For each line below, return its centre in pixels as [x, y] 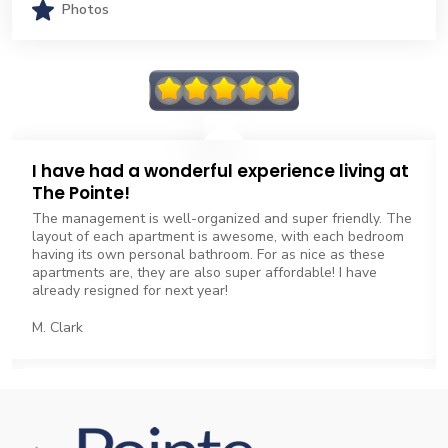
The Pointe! [81, 193]
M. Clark [57, 327]
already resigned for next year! [130, 290]
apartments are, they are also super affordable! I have [204, 272]
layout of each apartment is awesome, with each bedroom [218, 236]
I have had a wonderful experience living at [220, 171]
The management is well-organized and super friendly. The [222, 218]
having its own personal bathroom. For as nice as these [208, 254]
